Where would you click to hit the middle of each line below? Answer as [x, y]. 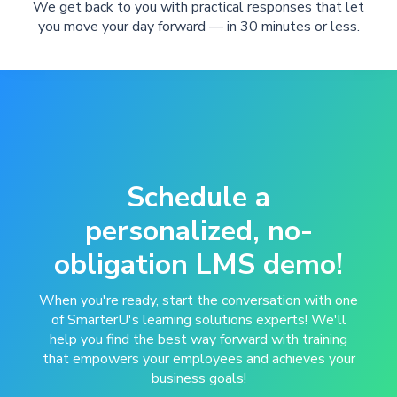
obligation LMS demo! [198, 264]
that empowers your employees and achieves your [198, 358]
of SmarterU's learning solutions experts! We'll [198, 319]
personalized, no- [198, 230]
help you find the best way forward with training [198, 339]
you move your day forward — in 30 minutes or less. [198, 26]
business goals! [198, 378]
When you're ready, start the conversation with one [198, 300]
